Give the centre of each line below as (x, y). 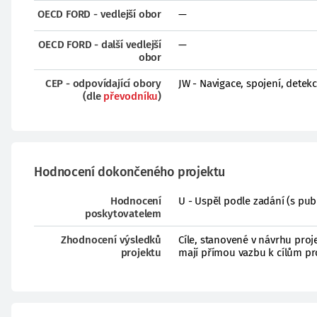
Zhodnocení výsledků (111, 240)
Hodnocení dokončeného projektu (129, 172)
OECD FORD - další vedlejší (100, 45)
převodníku (131, 96)
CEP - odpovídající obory (103, 83)
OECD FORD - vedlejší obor (99, 14)
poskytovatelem (123, 214)
